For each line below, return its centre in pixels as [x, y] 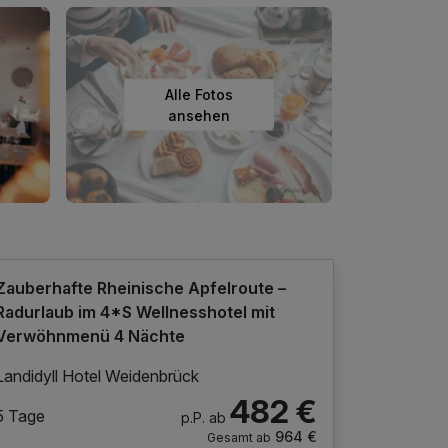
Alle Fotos [199, 94]
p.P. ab [203, 417]
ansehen [199, 115]
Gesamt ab [238, 437]
